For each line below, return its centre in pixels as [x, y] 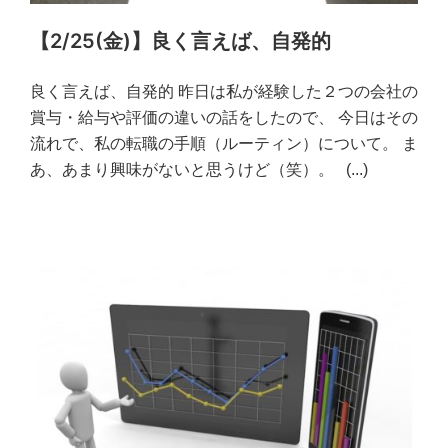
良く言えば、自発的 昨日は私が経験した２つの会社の [224, 91]
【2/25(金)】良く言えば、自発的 [180, 40]
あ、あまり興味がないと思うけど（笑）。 [188, 169]
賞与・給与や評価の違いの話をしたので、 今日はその [224, 117]
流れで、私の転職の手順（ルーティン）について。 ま [224, 143]
